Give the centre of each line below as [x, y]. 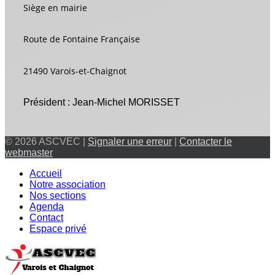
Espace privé [58, 228]
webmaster [29, 152]
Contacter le [206, 141]
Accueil [46, 173]
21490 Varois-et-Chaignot [75, 71]
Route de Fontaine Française [83, 39]
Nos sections [58, 195]
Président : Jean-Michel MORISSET [102, 102]
